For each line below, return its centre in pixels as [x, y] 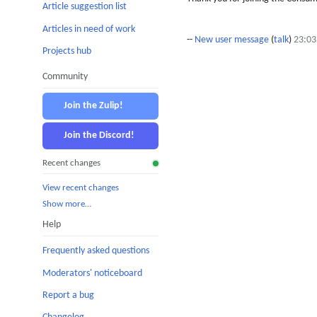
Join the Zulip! [93, 105]
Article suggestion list [85, 7]
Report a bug [68, 296]
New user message [232, 40]
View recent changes [81, 188]
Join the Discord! [99, 135]
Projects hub [67, 51]
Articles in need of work [89, 29]
